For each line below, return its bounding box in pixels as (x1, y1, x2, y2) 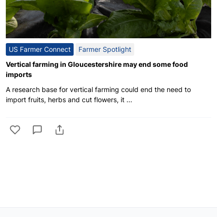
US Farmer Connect (9, 45, 71, 53)
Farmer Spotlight (78, 45, 131, 53)
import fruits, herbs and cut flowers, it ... (6, 95, 132, 104)
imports (6, 70, 32, 78)
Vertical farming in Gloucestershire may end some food (6, 60, 188, 68)
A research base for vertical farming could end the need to (6, 85, 191, 93)
